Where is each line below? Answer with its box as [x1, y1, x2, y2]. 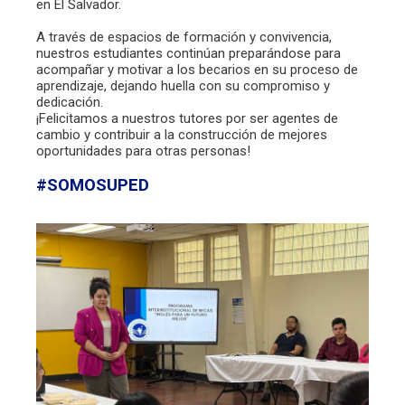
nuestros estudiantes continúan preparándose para [36, 44, 341, 61]
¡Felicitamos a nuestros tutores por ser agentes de [36, 109, 338, 127]
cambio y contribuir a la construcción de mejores [36, 126, 327, 143]
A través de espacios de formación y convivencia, [36, 28, 332, 45]
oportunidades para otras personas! [36, 142, 250, 159]
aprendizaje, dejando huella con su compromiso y [36, 77, 330, 94]
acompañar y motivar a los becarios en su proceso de [36, 61, 358, 78]
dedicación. [36, 93, 103, 110]
